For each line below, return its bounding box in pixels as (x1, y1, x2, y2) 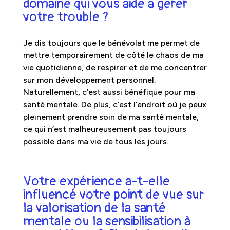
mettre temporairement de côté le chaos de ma (23, 50, 204, 60)
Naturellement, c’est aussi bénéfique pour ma (23, 87, 195, 97)
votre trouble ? (23, 8, 109, 25)
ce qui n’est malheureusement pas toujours (23, 124, 186, 134)
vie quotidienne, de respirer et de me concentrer (23, 62, 207, 72)
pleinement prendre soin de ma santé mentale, (23, 111, 199, 122)
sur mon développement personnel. (23, 74, 156, 85)
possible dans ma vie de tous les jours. (23, 136, 168, 146)
